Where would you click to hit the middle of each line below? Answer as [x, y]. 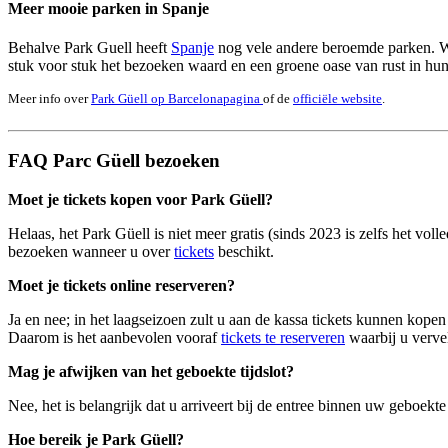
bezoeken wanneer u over [91, 252]
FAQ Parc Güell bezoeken [114, 161]
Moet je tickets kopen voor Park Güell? [140, 200]
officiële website [337, 99]
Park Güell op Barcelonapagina [177, 99]
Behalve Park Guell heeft [89, 48]
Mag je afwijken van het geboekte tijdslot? [151, 372]
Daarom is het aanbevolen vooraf [114, 338]
